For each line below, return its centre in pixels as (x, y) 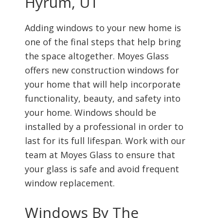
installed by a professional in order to (104, 127)
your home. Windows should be (90, 113)
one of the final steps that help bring (103, 42)
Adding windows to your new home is (103, 28)
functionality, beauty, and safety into (102, 99)
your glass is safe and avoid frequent (102, 169)
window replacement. (70, 183)
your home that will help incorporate (102, 84)
